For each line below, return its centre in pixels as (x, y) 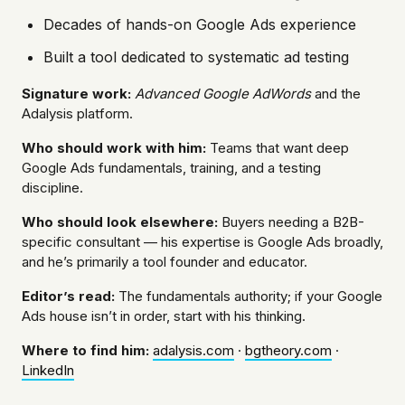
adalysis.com (193, 351)
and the (336, 94)
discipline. (52, 188)
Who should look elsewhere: (120, 222)
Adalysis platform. (77, 114)
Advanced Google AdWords (223, 94)
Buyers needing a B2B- (291, 222)
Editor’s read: (68, 297)
